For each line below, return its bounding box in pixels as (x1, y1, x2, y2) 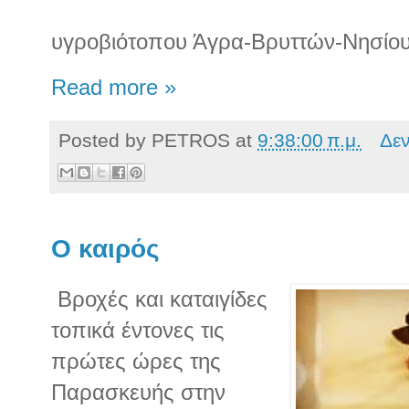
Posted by (58, 130, 152, 152)
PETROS (152, 130, 230, 152)
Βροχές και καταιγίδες (51, 286, 267, 311)
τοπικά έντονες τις (51, 317, 225, 342)
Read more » (51, 76, 176, 100)
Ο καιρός (51, 234, 160, 263)
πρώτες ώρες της (51, 348, 221, 373)
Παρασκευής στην (51, 379, 225, 404)
